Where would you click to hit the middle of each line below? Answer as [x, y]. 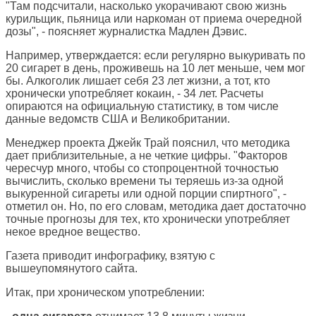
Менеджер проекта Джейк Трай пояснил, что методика [148, 143]
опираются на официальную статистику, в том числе [142, 107]
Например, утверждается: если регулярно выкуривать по [156, 56]
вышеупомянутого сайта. [72, 269]
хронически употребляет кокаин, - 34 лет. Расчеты [135, 94]
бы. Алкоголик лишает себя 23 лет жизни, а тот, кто [138, 81]
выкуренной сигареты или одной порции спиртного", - [146, 194]
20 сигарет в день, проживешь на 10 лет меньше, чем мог [156, 68]
